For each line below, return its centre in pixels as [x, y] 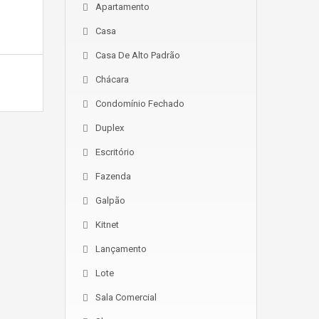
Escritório [115, 152]
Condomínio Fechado [140, 104]
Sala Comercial [126, 297]
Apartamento [122, 7]
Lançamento [121, 249]
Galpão [110, 200]
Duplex [110, 128]
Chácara [112, 79]
